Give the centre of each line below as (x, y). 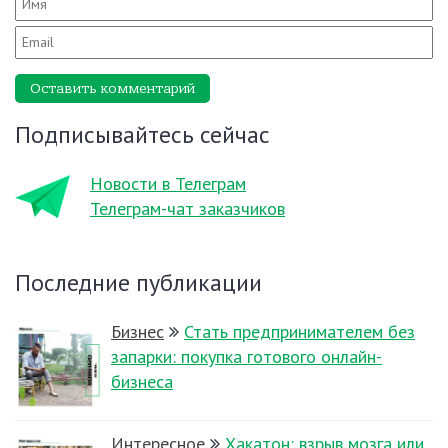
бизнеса (142, 381)
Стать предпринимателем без (299, 331)
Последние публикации (138, 282)
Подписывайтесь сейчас (142, 134)
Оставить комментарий (112, 88)
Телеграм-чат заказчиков (187, 208)
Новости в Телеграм (168, 183)
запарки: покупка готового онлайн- (246, 356)
